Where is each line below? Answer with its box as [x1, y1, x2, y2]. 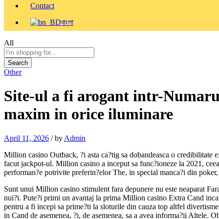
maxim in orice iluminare [4, 105, 173, 123]
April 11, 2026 [4, 133, 49, 142]
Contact [30, 1, 54, 10]
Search [8, 59, 28, 66]
